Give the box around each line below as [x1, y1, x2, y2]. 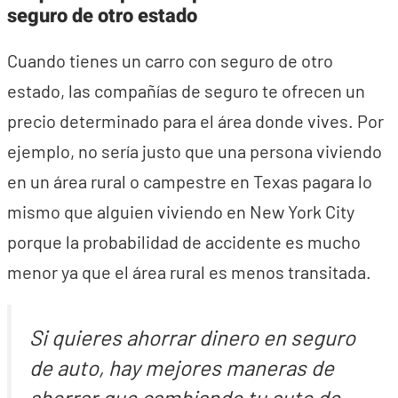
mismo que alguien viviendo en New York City [7, 200, 354, 222]
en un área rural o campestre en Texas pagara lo [7, 170, 372, 192]
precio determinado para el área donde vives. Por [7, 109, 384, 131]
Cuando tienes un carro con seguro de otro [7, 49, 333, 71]
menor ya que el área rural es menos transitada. [7, 260, 371, 283]
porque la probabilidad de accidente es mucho [7, 230, 361, 252]
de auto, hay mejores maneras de [29, 354, 334, 380]
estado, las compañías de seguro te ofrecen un [7, 79, 365, 101]
